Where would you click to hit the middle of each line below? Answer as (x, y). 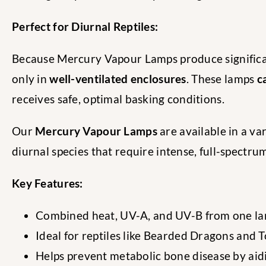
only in (31, 78)
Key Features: (47, 183)
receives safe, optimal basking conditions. (118, 99)
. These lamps (221, 78)
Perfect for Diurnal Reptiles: (85, 26)
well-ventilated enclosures (118, 78)
